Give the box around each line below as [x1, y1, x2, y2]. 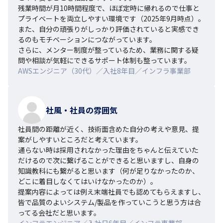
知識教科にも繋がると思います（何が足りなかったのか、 [18, 165, 199, 176]
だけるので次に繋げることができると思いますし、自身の [18, 155, 199, 165]
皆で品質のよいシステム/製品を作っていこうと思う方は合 [18, 197, 201, 207]
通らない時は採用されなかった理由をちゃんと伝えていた [18, 144, 199, 155]
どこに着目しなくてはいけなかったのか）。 [18, 176, 157, 186]
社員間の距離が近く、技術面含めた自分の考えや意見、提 [18, 123, 199, 134]
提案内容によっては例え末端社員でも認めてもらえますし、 [18, 186, 205, 197]
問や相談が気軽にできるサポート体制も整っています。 [18, 55, 191, 65]
